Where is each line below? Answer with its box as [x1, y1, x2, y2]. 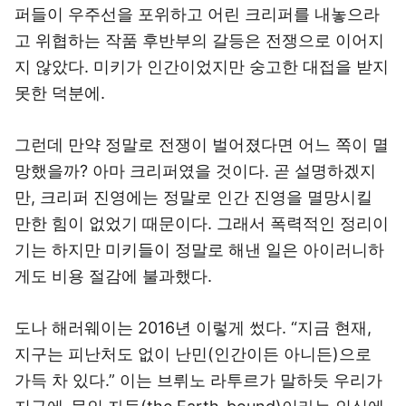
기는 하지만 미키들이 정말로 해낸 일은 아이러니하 [14, 240, 384, 259]
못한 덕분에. [14, 83, 105, 102]
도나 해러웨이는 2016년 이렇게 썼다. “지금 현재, [14, 318, 372, 337]
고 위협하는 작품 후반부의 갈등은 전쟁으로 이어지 [14, 31, 384, 50]
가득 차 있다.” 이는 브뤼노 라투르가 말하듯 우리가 [14, 371, 382, 390]
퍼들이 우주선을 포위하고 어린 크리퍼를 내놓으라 [14, 5, 380, 24]
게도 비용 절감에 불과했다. [14, 266, 212, 285]
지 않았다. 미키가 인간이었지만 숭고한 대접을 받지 [14, 57, 389, 76]
